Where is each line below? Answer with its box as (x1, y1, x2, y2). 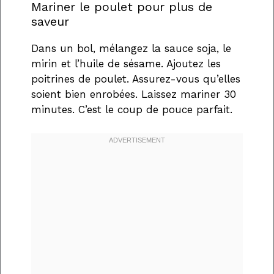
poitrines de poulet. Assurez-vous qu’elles (31, 73, 240, 86)
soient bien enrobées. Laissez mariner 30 (31, 88, 236, 101)
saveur (31, 14, 69, 29)
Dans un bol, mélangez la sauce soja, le (31, 42, 231, 55)
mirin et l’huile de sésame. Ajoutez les (31, 57, 221, 70)
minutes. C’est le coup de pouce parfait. (31, 103, 232, 116)
